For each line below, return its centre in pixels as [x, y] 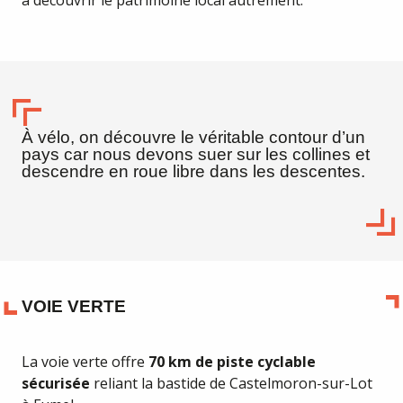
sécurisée [56, 383]
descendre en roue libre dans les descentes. [193, 171]
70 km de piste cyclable [232, 362]
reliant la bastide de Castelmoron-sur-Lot [231, 383]
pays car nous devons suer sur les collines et [196, 154]
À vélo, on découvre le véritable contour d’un [193, 137]
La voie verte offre [85, 362]
